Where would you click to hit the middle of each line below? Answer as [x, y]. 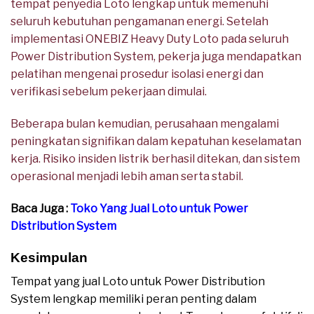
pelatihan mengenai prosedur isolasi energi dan [137, 74]
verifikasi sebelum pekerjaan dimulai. [109, 92]
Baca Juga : [40, 208]
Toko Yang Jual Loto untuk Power [159, 208]
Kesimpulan [49, 257]
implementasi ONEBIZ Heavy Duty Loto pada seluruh [150, 39]
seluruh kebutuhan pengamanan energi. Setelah [139, 22]
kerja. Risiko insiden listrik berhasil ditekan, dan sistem [155, 159]
